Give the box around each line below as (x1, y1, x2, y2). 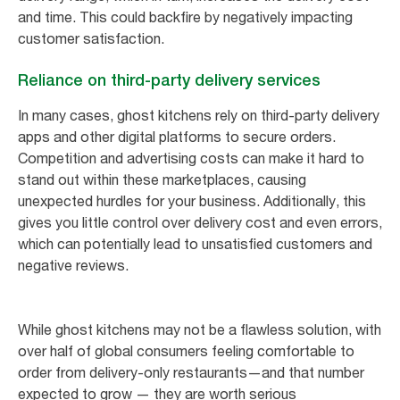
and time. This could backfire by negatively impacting (18, 7, 353, 26)
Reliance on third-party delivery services (18, 70, 321, 89)
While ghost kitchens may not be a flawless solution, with (18, 320, 381, 338)
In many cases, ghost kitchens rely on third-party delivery (18, 105, 379, 124)
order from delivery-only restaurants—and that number (18, 362, 364, 381)
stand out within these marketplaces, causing (18, 170, 306, 188)
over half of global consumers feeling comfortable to (18, 341, 354, 360)
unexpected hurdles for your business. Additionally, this (18, 191, 366, 210)
